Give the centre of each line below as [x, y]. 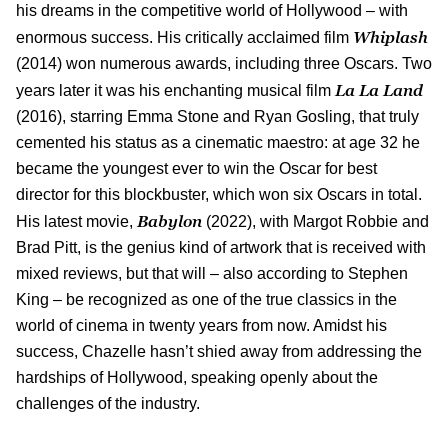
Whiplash [390, 36]
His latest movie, [76, 221]
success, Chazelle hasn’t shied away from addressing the [219, 351]
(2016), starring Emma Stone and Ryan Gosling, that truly [217, 116]
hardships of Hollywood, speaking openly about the [197, 377]
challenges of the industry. [108, 403]
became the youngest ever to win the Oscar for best [196, 168]
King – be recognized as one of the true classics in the [206, 299]
